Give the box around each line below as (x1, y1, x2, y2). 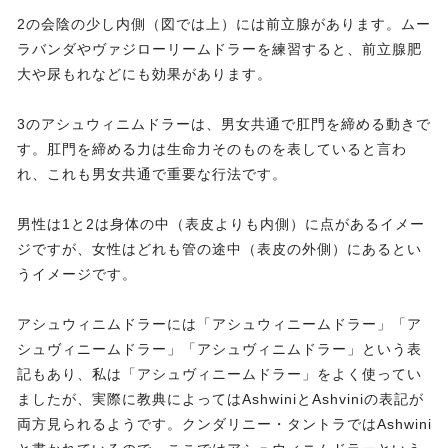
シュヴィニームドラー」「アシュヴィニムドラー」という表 (17, 341, 422, 358)
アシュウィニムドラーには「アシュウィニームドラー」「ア (17, 316, 422, 333)
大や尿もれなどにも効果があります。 (17, 66, 272, 83)
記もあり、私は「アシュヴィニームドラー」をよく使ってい (17, 366, 422, 383)
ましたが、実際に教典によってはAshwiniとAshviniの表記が (17, 391, 424, 408)
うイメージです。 (17, 266, 137, 283)
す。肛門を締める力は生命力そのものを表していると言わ (17, 141, 407, 158)
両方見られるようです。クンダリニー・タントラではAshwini (17, 416, 432, 433)
